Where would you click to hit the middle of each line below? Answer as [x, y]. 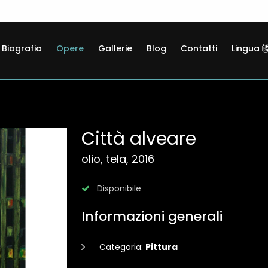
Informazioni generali [152, 216]
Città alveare [139, 139]
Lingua [247, 48]
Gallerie [115, 48]
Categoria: [122, 247]
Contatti [199, 48]
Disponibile [118, 188]
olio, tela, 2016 [118, 159]
